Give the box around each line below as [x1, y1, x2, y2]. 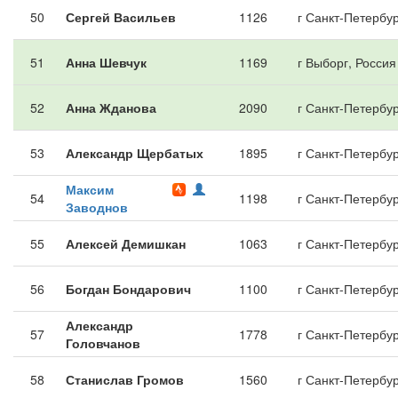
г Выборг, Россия [298, 53, 396, 71]
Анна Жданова [66, 99, 156, 116]
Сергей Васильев [66, 8, 176, 26]
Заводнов [66, 198, 128, 216]
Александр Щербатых [66, 144, 203, 162]
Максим [66, 180, 114, 198]
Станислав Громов [66, 370, 184, 388]
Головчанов [66, 334, 140, 352]
